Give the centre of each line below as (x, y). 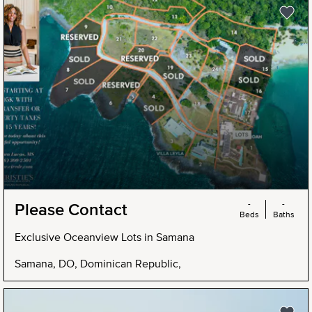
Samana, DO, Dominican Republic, (98, 263)
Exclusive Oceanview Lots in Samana (104, 236)
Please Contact (71, 209)
